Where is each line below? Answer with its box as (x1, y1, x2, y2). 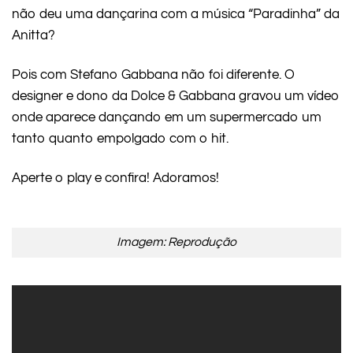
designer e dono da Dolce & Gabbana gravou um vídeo (12, 88, 340, 103)
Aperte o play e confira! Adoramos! (12, 170, 219, 185)
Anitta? (12, 28, 55, 43)
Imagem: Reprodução (117, 236, 236, 249)
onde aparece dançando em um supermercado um (12, 110, 321, 124)
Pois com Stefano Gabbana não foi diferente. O (12, 67, 295, 82)
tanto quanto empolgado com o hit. (12, 131, 229, 146)
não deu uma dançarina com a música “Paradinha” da (12, 7, 340, 22)
